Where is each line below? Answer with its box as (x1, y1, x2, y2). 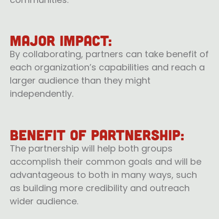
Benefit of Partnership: (10, 125, 184, 143)
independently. (10, 88, 73, 100)
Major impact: (10, 31, 112, 49)
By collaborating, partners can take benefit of (10, 48, 209, 61)
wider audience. (10, 195, 78, 207)
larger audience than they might (10, 74, 151, 87)
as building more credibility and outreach (10, 181, 190, 194)
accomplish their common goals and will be (10, 155, 201, 168)
